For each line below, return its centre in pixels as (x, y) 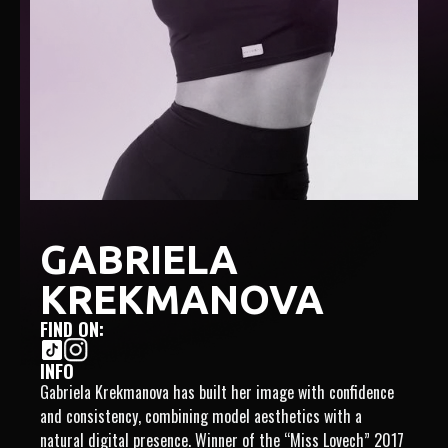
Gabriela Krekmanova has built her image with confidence (217, 391)
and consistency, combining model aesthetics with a (201, 415)
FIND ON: (72, 328)
